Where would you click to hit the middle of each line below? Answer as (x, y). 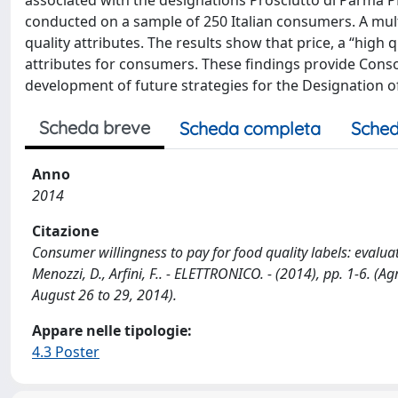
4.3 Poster (66, 352)
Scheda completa (250, 128)
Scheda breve (95, 127)
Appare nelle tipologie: (112, 330)
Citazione (65, 231)
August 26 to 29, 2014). (104, 295)
